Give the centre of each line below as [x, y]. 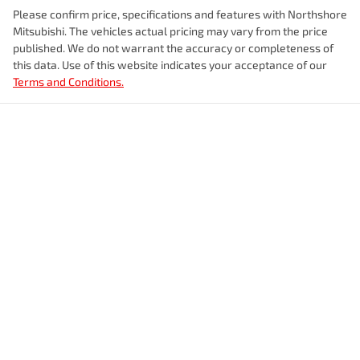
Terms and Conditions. [68, 81]
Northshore [317, 14]
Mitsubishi [39, 31]
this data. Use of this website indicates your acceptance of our [170, 64]
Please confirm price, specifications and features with [150, 14]
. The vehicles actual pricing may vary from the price [196, 31]
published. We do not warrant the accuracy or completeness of [173, 47]
